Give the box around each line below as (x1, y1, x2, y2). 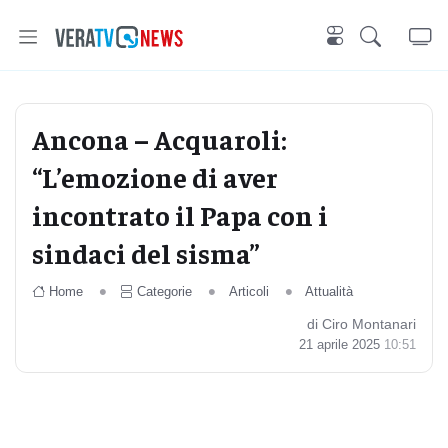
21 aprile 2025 (299, 337, 384, 352)
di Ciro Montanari (307, 316, 416, 332)
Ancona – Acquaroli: (32, 121, 287, 156)
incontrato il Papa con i (32, 197, 328, 232)
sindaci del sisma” (32, 235, 260, 270)
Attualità (305, 284, 354, 299)
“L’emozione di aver (32, 159, 278, 194)
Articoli (228, 284, 269, 299)
